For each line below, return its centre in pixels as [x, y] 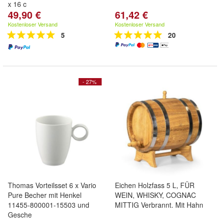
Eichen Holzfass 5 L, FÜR [155, 185]
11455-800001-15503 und [49, 205]
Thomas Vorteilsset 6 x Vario [52, 185]
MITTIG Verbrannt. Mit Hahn [159, 205]
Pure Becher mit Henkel [45, 195]
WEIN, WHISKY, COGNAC [155, 195]
